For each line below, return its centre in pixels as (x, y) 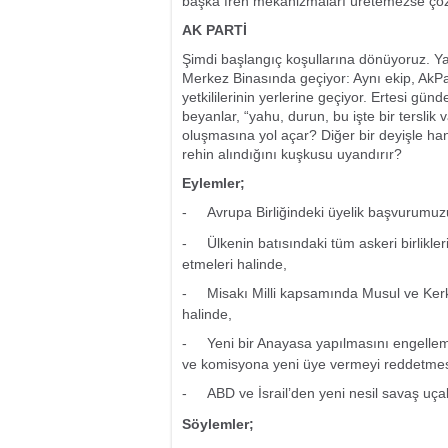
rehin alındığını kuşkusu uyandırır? (292, 154)
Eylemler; (213, 183)
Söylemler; (218, 424)
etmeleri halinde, (234, 264)
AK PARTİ (214, 30)
